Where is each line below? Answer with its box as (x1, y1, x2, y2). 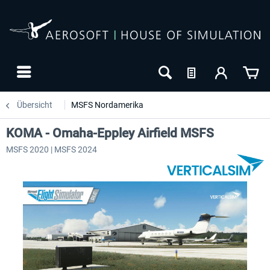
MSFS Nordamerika (71, 100, 143, 110)
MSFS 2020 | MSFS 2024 (6, 145, 97, 154)
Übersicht (17, 100, 52, 110)
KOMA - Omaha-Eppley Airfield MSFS (6, 126, 214, 140)
